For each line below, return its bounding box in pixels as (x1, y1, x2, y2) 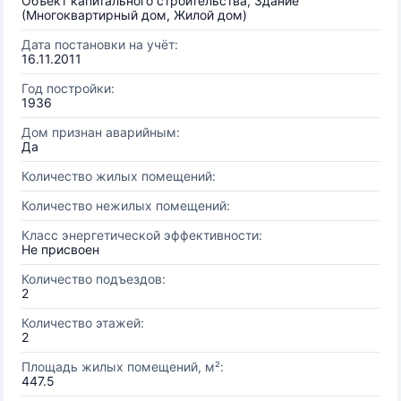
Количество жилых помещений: (21, 168, 216, 183)
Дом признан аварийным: (21, 124, 180, 140)
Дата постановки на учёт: (21, 37, 178, 52)
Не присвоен (21, 242, 99, 257)
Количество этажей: (21, 315, 144, 330)
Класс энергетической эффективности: (21, 227, 262, 243)
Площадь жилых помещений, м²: (21, 359, 224, 374)
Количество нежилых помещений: (21, 198, 230, 213)
